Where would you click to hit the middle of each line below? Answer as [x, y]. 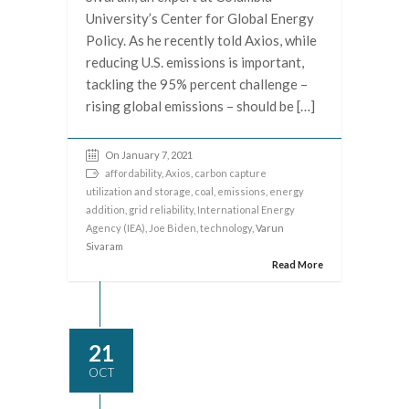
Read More [298, 264]
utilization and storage [138, 191]
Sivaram [105, 246]
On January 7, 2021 [149, 155]
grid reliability [161, 210]
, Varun [268, 228]
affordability [133, 173]
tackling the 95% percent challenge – [197, 84]
